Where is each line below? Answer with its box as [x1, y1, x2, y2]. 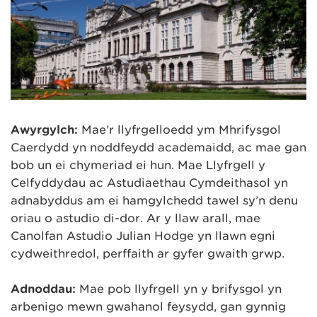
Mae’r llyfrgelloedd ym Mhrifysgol [78, 122, 281, 137]
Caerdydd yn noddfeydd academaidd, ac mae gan [11, 140, 306, 154]
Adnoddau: [11, 282, 76, 296]
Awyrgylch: [11, 122, 78, 137]
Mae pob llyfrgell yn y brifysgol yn [76, 282, 282, 296]
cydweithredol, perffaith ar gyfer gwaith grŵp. [11, 246, 284, 260]
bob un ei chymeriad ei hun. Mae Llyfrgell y [11, 158, 265, 172]
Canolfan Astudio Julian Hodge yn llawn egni [11, 229, 275, 243]
